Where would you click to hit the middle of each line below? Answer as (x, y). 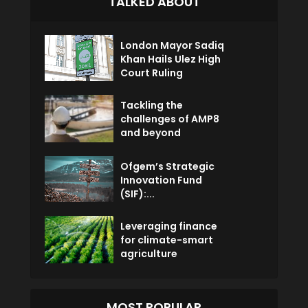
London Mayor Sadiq (172, 46)
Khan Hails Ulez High (170, 59)
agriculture (149, 253)
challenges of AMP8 (170, 119)
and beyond (151, 132)
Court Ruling (152, 73)
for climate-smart (167, 240)
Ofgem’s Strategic (167, 166)
